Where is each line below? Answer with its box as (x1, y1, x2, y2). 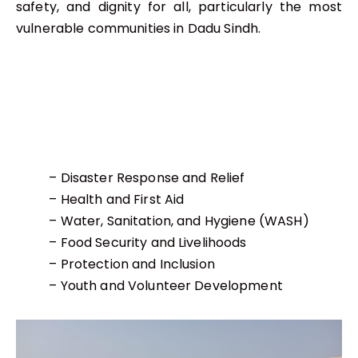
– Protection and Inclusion (49, 254, 215, 273)
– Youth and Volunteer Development (49, 276, 283, 295)
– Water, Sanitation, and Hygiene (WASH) (49, 211, 309, 230)
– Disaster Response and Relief (49, 168, 245, 187)
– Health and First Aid (49, 189, 185, 209)
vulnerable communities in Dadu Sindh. (16, 19, 261, 38)
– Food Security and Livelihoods (49, 233, 247, 252)
